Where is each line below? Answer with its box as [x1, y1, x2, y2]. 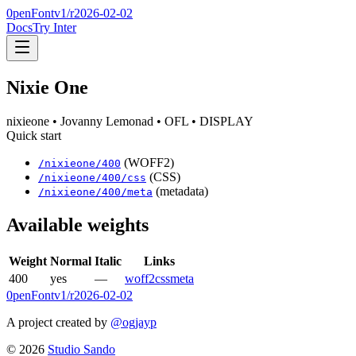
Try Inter [33, 21, 76, 34]
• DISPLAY [188, 114, 253, 128]
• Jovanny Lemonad [49, 114, 153, 128]
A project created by [6, 315, 107, 329]
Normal [50, 253, 91, 268]
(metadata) [156, 184, 208, 198]
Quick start [6, 128, 61, 142]
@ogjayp [110, 315, 157, 329]
